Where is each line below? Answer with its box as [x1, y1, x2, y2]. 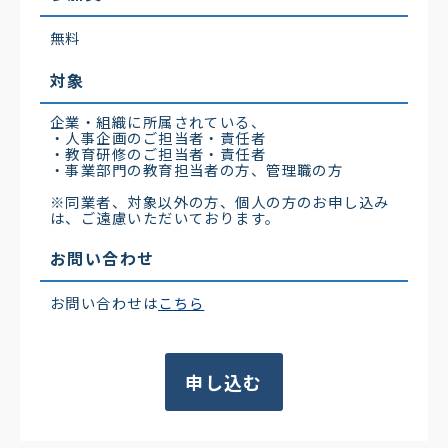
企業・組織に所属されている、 [50, 111, 267, 133]
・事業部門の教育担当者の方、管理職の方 [50, 159, 344, 181]
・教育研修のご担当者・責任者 [50, 143, 267, 165]
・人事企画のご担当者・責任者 [50, 127, 267, 149]
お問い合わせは [50, 292, 159, 314]
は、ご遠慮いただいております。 [50, 207, 281, 229]
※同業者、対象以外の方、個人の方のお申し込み [50, 191, 390, 213]
